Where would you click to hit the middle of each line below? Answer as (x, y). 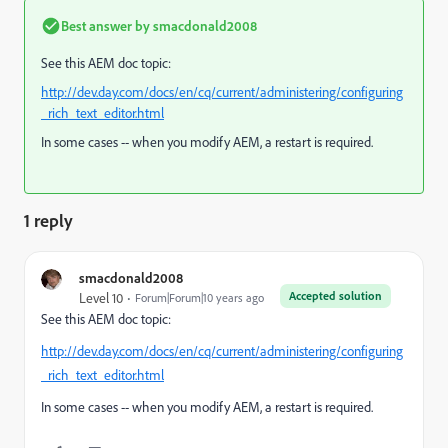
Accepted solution (335, 295)
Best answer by (105, 25)
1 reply (48, 220)
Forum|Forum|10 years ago (199, 297)
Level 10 (101, 298)
